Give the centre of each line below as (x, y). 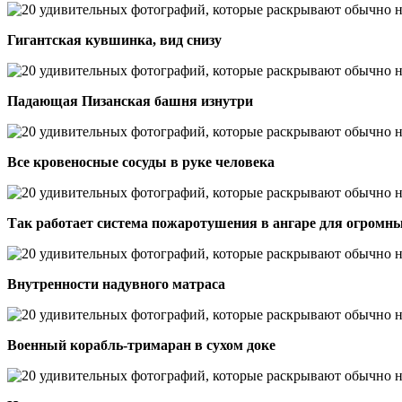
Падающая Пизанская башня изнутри (130, 100)
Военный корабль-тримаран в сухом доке (141, 345)
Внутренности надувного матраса (116, 284)
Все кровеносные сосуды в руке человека (141, 162)
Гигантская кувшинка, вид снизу (114, 39)
